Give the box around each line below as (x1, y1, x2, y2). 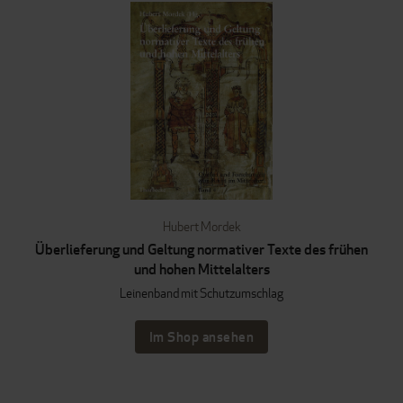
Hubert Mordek (162, 218, 241, 235)
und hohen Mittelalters (133, 260, 270, 279)
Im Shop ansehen (148, 327, 255, 346)
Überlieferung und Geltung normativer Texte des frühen (35, 240, 368, 259)
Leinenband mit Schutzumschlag (120, 284, 283, 301)
